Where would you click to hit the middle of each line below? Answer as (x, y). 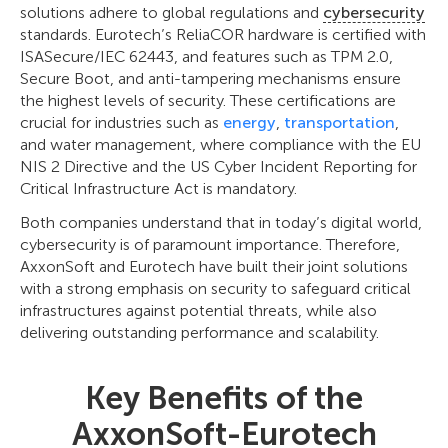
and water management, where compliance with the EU (220, 145)
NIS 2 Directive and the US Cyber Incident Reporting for (218, 167)
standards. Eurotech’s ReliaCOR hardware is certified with (223, 35)
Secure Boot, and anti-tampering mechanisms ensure (210, 79)
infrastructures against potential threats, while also (198, 311)
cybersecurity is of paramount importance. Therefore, (210, 245)
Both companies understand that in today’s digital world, (221, 223)
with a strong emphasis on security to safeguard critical (215, 289)
